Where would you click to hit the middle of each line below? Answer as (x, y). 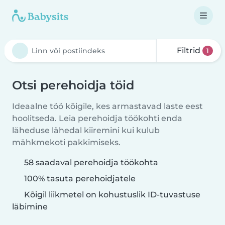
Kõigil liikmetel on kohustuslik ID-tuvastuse (111, 195)
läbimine (30, 207)
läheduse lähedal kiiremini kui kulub (86, 130)
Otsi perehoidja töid (73, 85)
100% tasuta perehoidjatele (79, 179)
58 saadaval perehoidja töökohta (91, 162)
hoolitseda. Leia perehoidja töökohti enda (97, 118)
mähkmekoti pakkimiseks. (66, 142)
